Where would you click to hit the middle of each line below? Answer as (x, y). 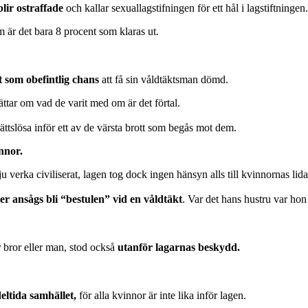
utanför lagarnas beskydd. (179, 247)
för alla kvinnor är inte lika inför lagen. (161, 295)
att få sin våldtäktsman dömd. (164, 79)
